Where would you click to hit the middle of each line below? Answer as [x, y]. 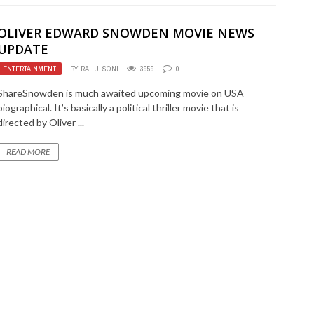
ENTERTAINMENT [30, 69]
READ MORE [28, 152]
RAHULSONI [100, 69]
